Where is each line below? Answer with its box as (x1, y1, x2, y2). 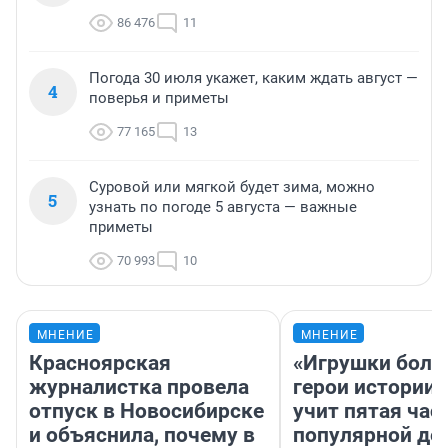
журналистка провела (29, 375, 249, 400)
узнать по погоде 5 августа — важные (89, 198, 357, 217)
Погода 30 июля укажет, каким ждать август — (89, 69, 418, 88)
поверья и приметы (89, 89, 229, 108)
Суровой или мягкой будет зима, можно (89, 178, 375, 197)
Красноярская (29, 351, 171, 376)
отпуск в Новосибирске (29, 399, 264, 424)
